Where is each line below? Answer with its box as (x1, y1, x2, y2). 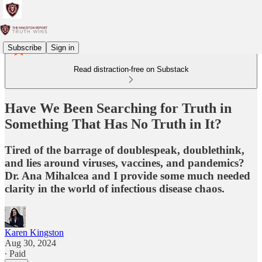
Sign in (51, 43, 74, 52)
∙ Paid (5, 248, 26, 258)
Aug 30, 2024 (5, 237, 56, 248)
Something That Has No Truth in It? (5, 116, 222, 132)
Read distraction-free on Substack (73, 65, 189, 74)
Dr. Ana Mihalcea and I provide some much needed (5, 169, 250, 182)
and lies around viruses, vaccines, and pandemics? (5, 156, 244, 169)
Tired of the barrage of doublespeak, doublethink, (5, 143, 244, 156)
